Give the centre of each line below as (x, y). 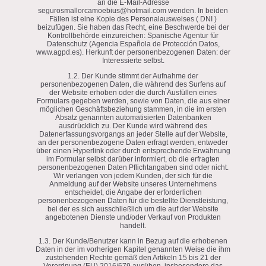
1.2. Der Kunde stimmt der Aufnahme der (133, 76)
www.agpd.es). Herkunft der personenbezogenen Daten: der (133, 52)
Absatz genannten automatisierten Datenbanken (133, 117)
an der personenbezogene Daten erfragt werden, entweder (133, 142)
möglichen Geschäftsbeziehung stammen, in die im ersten (133, 109)
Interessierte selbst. (133, 60)
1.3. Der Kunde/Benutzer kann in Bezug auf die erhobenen (133, 241)
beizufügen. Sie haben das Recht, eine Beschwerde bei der (133, 27)
